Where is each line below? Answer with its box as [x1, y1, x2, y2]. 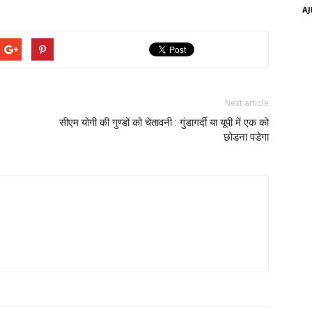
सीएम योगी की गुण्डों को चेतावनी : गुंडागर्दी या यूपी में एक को [59, 116, 269, 129]
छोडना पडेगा [224, 131, 269, 143]
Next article [225, 98, 269, 108]
